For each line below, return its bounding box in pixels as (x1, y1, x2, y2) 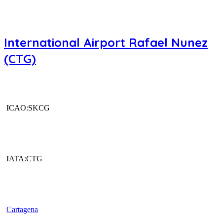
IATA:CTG (6, 154, 42, 163)
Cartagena (6, 205, 38, 214)
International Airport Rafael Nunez (4, 35, 208, 50)
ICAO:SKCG (6, 104, 50, 112)
